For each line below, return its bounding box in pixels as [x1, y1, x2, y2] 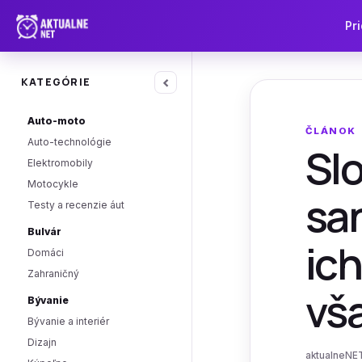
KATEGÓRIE [21, 75, 91, 89]
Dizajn [27, 336, 57, 348]
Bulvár [27, 225, 61, 238]
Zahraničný [27, 267, 79, 280]
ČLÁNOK [305, 125, 356, 137]
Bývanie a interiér [27, 315, 109, 327]
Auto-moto [27, 115, 86, 127]
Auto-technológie [27, 136, 112, 148]
